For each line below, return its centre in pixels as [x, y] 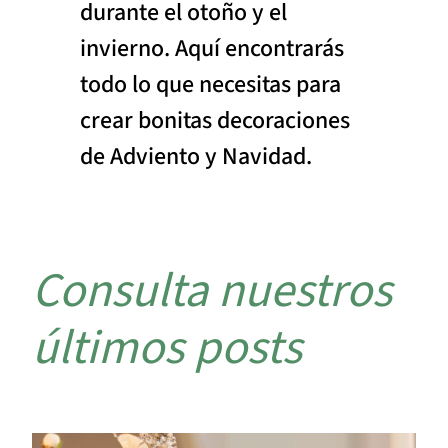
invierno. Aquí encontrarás [212, 48]
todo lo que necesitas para [210, 84]
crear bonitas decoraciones [215, 120]
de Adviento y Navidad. [196, 156]
